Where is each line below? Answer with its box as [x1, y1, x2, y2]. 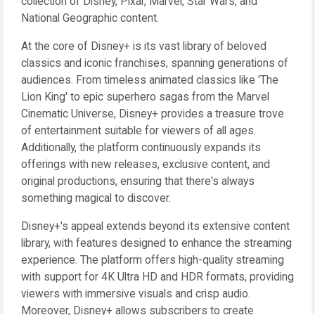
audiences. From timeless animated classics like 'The [21, 74, 278, 86]
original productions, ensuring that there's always [21, 175, 255, 188]
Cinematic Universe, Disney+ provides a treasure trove [21, 108, 284, 120]
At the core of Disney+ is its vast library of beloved [21, 40, 266, 53]
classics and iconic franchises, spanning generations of [21, 57, 288, 70]
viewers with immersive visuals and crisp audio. [21, 288, 250, 300]
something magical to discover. [21, 192, 171, 205]
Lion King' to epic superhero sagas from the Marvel [21, 91, 269, 103]
